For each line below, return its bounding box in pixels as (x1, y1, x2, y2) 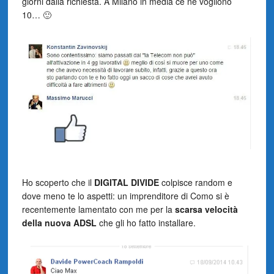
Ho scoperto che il (21, 176, 94, 189)
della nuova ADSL (21, 217, 97, 229)
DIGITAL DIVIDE (94, 176, 159, 189)
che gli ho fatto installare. (96, 217, 196, 229)
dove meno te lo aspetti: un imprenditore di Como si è (21, 190, 229, 202)
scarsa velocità (174, 203, 238, 216)
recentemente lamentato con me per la (21, 203, 175, 216)
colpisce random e (158, 176, 232, 189)
